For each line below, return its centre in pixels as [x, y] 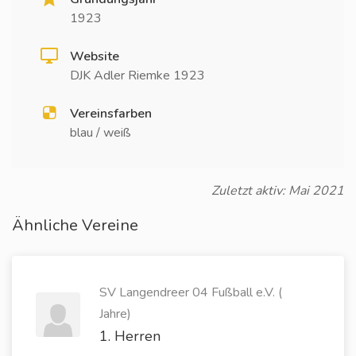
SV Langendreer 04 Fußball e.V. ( [191, 292]
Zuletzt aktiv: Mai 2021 [278, 191]
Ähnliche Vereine [75, 225]
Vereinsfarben [111, 114]
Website [95, 56]
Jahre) [115, 314]
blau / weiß [101, 133]
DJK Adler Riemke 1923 [137, 75]
